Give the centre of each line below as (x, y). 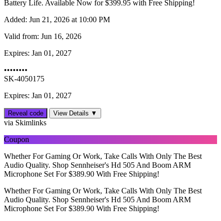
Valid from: (21, 37)
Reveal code (26, 113)
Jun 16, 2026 (60, 37)
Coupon (17, 140)
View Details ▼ (75, 113)
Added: (16, 20)
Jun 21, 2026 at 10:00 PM (69, 20)
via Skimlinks (25, 123)
